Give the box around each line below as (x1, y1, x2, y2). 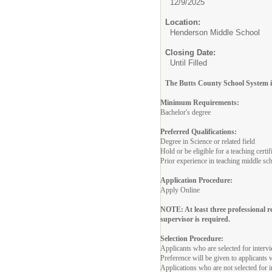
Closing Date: (165, 47, 216, 57)
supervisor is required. (160, 214, 230, 223)
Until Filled (170, 58, 207, 67)
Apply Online (160, 185, 200, 194)
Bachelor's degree (160, 107, 211, 117)
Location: (165, 17, 200, 27)
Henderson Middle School (170, 27, 260, 37)
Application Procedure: (160, 175, 233, 185)
